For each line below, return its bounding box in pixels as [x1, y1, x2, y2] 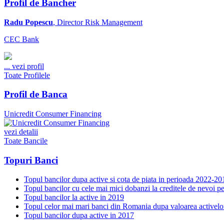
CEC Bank [4, 34, 39, 43]
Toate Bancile [4, 136, 47, 145]
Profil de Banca [4, 89, 67, 100]
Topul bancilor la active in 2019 [24, 193, 124, 202]
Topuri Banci [4, 154, 58, 165]
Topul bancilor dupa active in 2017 [24, 211, 134, 220]
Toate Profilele [4, 70, 50, 79]
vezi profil [12, 61, 44, 70]
